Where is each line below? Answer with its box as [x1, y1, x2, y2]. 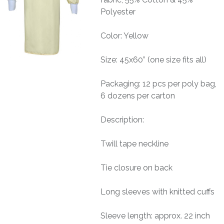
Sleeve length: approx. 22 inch [100, 211, 210, 221]
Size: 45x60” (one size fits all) [100, 55, 207, 65]
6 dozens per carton [100, 91, 175, 101]
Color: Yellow [100, 31, 149, 41]
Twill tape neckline [100, 139, 169, 149]
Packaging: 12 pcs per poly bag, [100, 79, 217, 89]
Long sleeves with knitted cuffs [100, 187, 215, 197]
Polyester [100, 7, 136, 17]
